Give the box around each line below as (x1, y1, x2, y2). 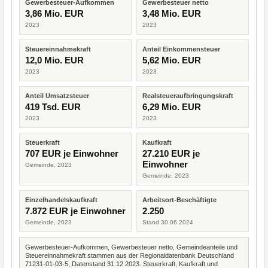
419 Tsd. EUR (25, 102, 81, 112)
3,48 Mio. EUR (142, 8, 201, 19)
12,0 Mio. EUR (25, 55, 84, 65)
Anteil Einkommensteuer (142, 45, 220, 53)
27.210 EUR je (142, 148, 200, 159)
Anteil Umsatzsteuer (25, 92, 89, 99)
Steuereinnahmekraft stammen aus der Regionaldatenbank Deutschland (25, 252, 234, 259)
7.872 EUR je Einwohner (25, 206, 126, 216)
